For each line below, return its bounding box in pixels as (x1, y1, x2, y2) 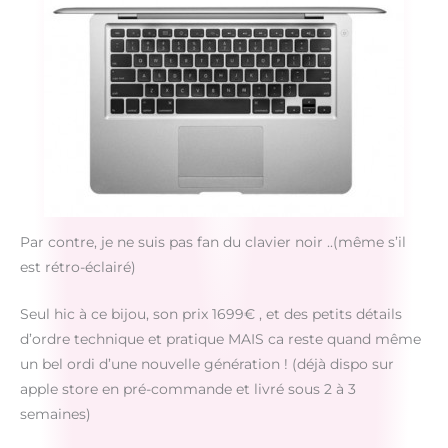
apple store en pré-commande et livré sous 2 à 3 (20, 381, 356, 398)
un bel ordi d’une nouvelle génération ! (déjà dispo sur (20, 356, 394, 373)
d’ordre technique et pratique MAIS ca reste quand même (20, 331, 421, 348)
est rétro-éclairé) (20, 259, 136, 276)
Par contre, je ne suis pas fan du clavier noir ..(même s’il (20, 234, 406, 251)
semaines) (20, 406, 91, 423)
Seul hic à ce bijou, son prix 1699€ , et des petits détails (20, 306, 402, 323)
